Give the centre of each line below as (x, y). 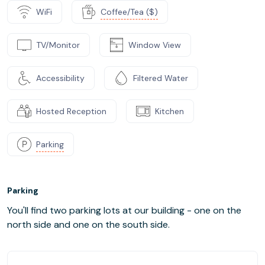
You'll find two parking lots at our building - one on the (124, 210)
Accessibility (60, 78)
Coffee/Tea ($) (129, 12)
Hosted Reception (71, 111)
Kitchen (169, 111)
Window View (155, 45)
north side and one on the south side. (88, 224)
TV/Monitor (58, 45)
